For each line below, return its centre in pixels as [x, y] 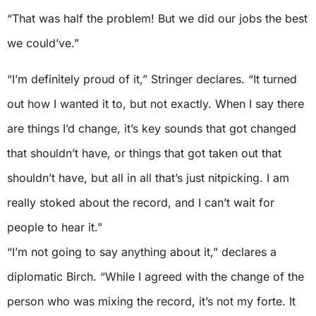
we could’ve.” [43, 43]
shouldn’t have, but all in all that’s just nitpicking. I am [148, 177]
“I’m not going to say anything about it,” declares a [142, 251]
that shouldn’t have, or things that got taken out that [144, 153]
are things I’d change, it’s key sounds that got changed [152, 128]
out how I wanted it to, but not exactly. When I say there [156, 103]
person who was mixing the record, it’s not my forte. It [151, 301]
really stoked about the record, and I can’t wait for [141, 202]
